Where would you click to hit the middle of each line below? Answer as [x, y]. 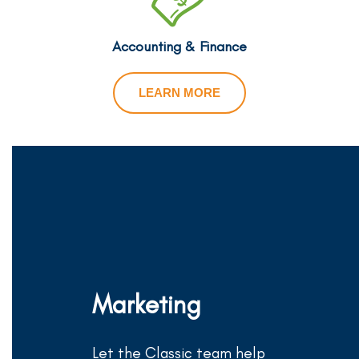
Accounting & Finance [179, 46]
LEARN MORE [179, 92]
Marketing [147, 304]
